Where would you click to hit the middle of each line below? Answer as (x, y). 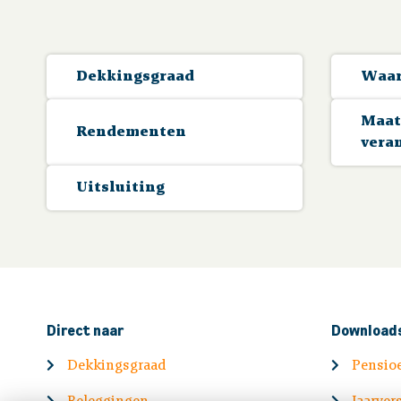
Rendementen (131, 132)
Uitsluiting (120, 188)
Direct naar (85, 330)
